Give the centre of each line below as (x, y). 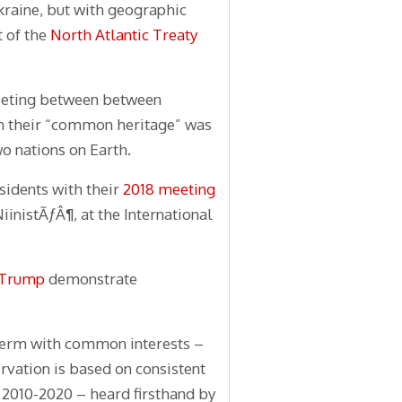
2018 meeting (169, 189)
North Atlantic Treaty (124, 35)
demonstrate (91, 279)
